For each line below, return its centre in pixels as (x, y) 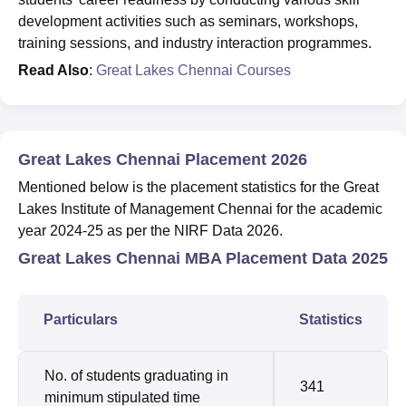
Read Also (53, 70)
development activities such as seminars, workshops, (188, 21)
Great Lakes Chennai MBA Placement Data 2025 (203, 258)
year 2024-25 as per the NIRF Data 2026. (152, 230)
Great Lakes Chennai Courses (193, 70)
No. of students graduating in (136, 375)
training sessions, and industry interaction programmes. (197, 43)
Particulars (81, 319)
